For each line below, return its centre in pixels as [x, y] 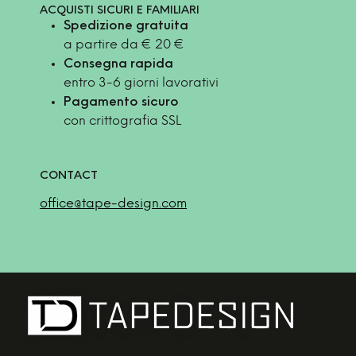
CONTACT [69, 176]
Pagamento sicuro [121, 103]
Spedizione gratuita [126, 26]
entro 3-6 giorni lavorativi [141, 83]
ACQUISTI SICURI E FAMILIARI [120, 11]
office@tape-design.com [113, 204]
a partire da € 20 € [124, 45]
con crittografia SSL [122, 121]
